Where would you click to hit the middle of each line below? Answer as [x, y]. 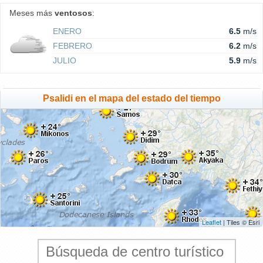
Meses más [32, 13]
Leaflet [212, 222]
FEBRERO [73, 46]
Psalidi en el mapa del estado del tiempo [131, 99]
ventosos [73, 13]
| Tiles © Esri [240, 222]
